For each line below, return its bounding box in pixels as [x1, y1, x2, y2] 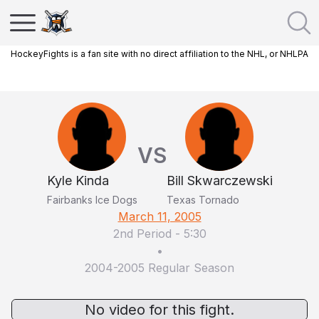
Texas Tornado [166, 194, 239, 206]
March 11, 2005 [117, 209, 202, 224]
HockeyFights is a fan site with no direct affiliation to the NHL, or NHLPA [11, 48, 308, 59]
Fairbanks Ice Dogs [46, 194, 137, 206]
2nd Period [113, 226, 172, 241]
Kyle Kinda [46, 173, 109, 188]
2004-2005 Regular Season [85, 261, 234, 275]
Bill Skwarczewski [166, 173, 273, 188]
